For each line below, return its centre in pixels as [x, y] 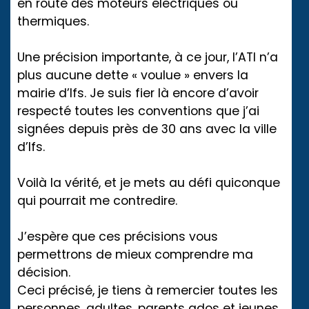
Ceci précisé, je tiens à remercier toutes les [148, 290]
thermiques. [53, 21]
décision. [44, 272]
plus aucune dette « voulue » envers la [133, 75]
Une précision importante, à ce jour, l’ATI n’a [148, 57]
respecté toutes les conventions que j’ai [138, 111]
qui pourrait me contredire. [97, 200]
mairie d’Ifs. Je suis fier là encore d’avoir [138, 93]
